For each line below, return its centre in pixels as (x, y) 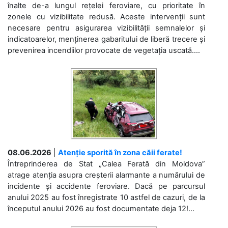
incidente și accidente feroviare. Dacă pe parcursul (106, 186)
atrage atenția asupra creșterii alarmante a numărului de (106, 175)
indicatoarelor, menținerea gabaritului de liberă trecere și (106, 39)
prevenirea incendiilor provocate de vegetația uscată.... (104, 50)
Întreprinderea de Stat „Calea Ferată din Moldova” (106, 164)
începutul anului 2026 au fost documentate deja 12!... (101, 208)
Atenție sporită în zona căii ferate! (120, 152)
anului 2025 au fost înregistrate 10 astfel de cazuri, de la (106, 197)
